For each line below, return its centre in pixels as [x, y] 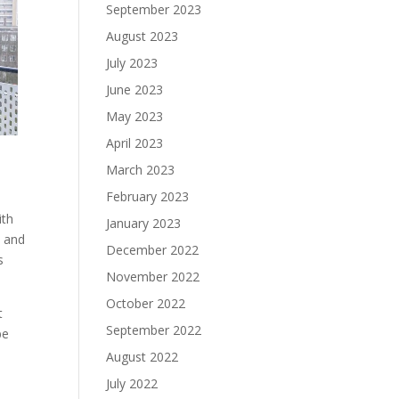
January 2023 [144, 223]
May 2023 [135, 116]
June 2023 [135, 90]
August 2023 [142, 36]
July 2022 [132, 383]
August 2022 [142, 357]
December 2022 [153, 250]
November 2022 [153, 277]
